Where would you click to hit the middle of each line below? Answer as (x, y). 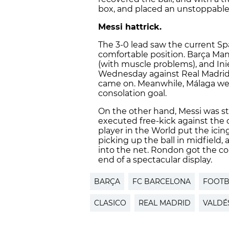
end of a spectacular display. (155, 160)
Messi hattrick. (130, 27)
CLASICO (110, 203)
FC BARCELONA (162, 182)
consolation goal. (132, 94)
